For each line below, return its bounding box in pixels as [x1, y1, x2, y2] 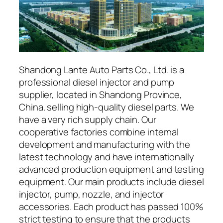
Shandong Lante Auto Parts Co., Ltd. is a [19, 63, 184, 77]
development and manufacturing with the [19, 138, 191, 151]
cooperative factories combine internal [19, 125, 179, 139]
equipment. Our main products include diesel [19, 175, 204, 189]
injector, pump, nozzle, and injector [19, 188, 164, 201]
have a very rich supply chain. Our [19, 113, 156, 126]
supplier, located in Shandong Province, [19, 88, 183, 102]
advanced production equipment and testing [19, 163, 204, 176]
